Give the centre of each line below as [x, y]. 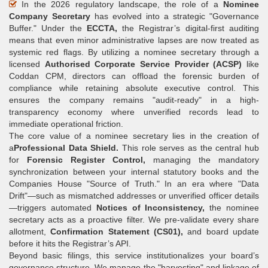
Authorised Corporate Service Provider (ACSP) [143, 64]
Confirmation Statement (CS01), [117, 232]
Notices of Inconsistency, [150, 208]
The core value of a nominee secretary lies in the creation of [134, 136]
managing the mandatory [202, 160]
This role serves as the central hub [189, 148]
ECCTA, [102, 28]
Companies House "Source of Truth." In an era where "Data [134, 184]
